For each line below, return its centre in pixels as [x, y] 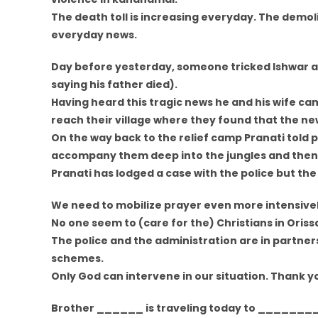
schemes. [77, 258]
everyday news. [94, 35]
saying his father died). [114, 84]
